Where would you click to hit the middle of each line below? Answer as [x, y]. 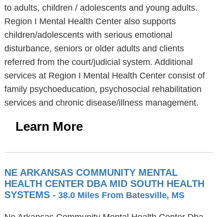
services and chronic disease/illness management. [101, 103]
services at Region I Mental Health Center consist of [104, 76]
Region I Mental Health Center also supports [90, 21]
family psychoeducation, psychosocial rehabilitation [103, 89]
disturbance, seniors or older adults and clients [94, 48]
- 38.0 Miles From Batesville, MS [118, 195]
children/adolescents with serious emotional [88, 35]
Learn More [49, 126]
